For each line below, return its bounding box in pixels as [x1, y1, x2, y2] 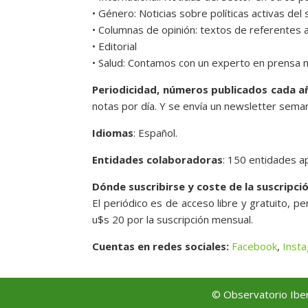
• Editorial [92, 38, 137, 53]
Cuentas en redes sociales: [92, 239, 232, 253]
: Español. [133, 125, 178, 140]
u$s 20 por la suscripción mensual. [92, 212, 254, 226]
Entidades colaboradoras [92, 152, 223, 166]
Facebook [232, 239, 278, 253]
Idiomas [92, 125, 134, 140]
